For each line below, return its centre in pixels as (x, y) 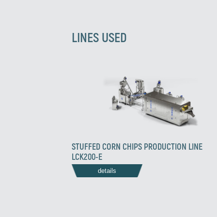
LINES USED (99, 37)
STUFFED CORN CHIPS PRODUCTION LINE (137, 147)
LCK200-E (87, 157)
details (107, 171)
